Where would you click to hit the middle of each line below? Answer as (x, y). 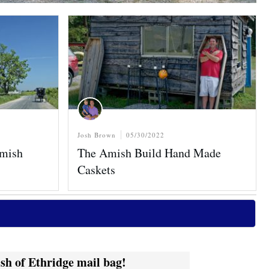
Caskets (96, 170)
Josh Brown (96, 135)
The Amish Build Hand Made (149, 153)
